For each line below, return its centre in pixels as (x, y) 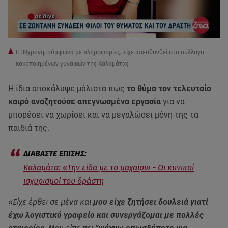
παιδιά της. (30, 128)
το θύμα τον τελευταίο (168, 88)
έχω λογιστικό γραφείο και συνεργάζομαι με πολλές (106, 215)
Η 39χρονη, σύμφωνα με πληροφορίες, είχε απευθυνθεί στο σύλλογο (110, 52)
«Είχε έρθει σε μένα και (51, 202)
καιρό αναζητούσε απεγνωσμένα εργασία (84, 101)
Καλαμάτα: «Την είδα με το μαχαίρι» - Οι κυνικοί (109, 167)
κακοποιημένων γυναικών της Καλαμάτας (72, 63)
